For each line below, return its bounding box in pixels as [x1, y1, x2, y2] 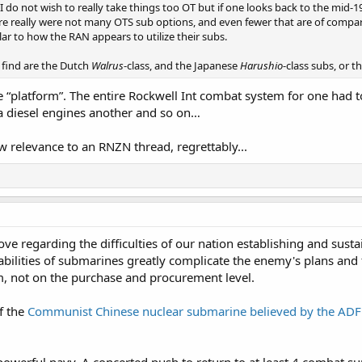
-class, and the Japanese [124, 57, 240, 73]
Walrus [91, 57, 124, 73]
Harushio [240, 57, 283, 73]
